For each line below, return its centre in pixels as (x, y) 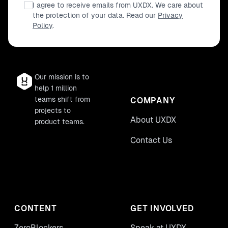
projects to (53, 110)
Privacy (170, 15)
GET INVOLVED (162, 208)
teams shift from (62, 99)
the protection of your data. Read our (94, 15)
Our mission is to (62, 77)
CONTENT (36, 208)
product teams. (60, 122)
